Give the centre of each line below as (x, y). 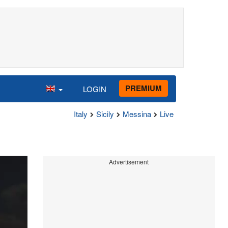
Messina (137, 114)
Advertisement (129, 162)
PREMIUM (144, 88)
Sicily (105, 114)
